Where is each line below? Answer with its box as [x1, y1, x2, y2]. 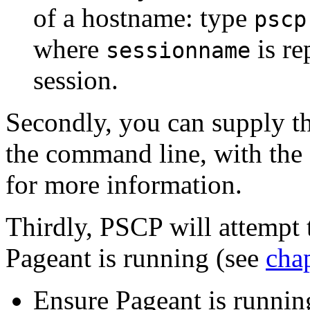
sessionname [106, 38, 250, 64]
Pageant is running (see [6, 243, 266, 273]
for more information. [6, 170, 242, 200]
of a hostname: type [33, 3, 254, 33]
